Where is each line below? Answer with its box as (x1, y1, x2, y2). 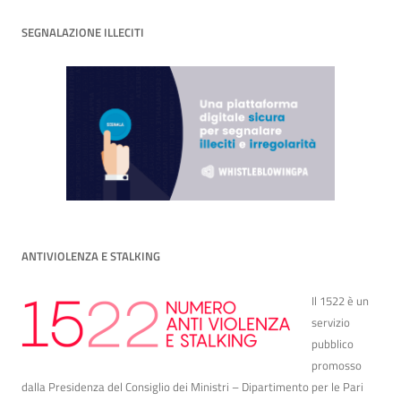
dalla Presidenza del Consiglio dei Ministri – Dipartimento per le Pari (21, 378, 363, 397)
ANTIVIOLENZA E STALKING (21, 247, 160, 266)
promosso (311, 356, 362, 375)
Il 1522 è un (311, 292, 369, 311)
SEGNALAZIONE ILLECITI (21, 23, 144, 42)
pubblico (311, 335, 354, 354)
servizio (311, 313, 350, 332)
